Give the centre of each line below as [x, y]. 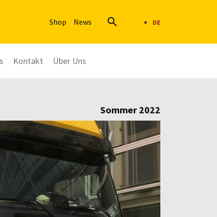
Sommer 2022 [130, 110]
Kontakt [28, 61]
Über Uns [70, 61]
